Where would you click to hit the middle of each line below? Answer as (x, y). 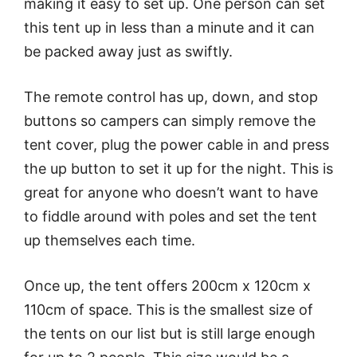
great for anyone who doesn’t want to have (171, 193)
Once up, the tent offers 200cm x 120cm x (167, 286)
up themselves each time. (110, 241)
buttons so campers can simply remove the (170, 121)
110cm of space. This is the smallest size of (169, 310)
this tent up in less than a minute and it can (169, 28)
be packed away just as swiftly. (128, 52)
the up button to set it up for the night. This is (178, 169)
